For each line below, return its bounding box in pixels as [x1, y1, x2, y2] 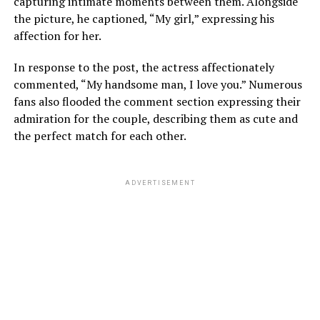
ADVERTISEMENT [124, 179, 196, 186]
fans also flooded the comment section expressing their [13, 94, 301, 109]
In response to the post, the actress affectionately [13, 59, 274, 75]
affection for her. [13, 28, 101, 44]
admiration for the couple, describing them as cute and [13, 111, 298, 126]
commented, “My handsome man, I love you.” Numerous [13, 76, 302, 92]
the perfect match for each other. [13, 128, 186, 144]
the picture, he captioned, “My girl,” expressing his [13, 11, 274, 26]
